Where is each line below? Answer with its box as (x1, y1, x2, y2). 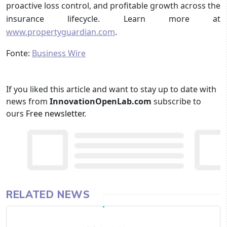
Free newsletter (26, 107, 84, 119)
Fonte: (6, 47, 32, 59)
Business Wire (32, 47, 86, 59)
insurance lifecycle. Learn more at (6, 13, 220, 24)
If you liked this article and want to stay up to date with (6, 83, 216, 95)
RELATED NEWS (6, 187, 90, 201)
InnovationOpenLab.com (50, 95, 154, 107)
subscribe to (154, 95, 201, 107)
